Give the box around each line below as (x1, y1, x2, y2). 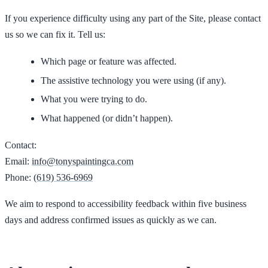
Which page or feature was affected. (41, 56, 176, 66)
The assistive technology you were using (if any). (41, 75, 226, 86)
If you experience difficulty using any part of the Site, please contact (5, 13, 261, 24)
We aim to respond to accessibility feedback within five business (5, 199, 246, 209)
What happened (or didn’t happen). (41, 113, 173, 124)
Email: (5, 156, 32, 166)
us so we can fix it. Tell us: (5, 29, 105, 40)
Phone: (5, 172, 33, 182)
